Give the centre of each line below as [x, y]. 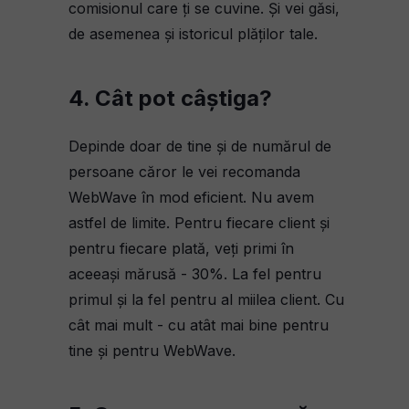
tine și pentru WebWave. [152, 351]
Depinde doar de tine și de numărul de [200, 146]
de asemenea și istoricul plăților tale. [193, 34]
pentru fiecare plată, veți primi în [181, 248]
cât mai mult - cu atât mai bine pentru [199, 325]
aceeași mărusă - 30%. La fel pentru [195, 274]
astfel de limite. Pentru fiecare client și [199, 223]
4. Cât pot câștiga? [170, 98]
